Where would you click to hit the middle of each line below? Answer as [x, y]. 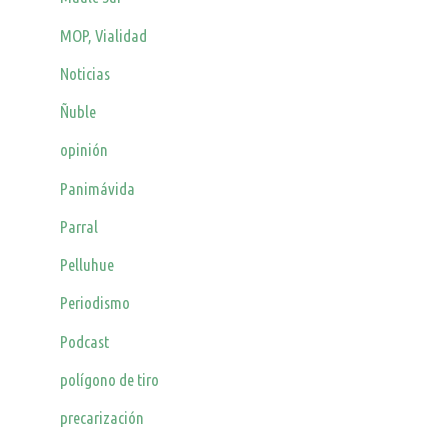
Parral [79, 226]
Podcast [85, 341]
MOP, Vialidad [104, 35]
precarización [102, 418]
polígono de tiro [110, 379]
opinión [84, 150]
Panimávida [98, 188]
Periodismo [95, 303]
